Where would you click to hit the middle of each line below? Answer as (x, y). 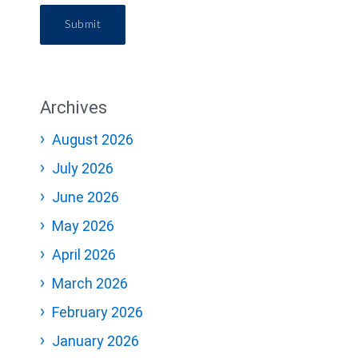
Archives (74, 107)
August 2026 (93, 139)
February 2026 (97, 312)
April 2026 (84, 255)
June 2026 (86, 197)
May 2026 (83, 226)
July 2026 (83, 168)
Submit (83, 25)
